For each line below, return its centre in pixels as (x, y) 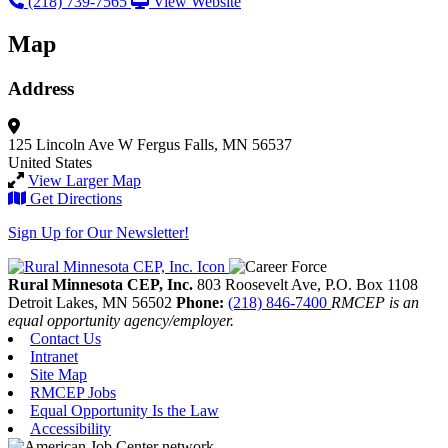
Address (41, 88)
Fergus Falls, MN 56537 (214, 145)
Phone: (202, 303)
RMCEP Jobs (73, 393)
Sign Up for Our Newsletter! (98, 233)
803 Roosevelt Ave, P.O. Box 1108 (307, 285)
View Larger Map (84, 181)
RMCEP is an (375, 303)
